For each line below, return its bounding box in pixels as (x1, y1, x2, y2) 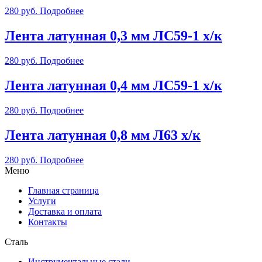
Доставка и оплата (28, 206, 102, 216)
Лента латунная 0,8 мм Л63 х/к (5, 127, 201, 143)
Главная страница (28, 185, 99, 195)
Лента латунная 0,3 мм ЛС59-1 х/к (5, 28, 222, 44)
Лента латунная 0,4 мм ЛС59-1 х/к (5, 78, 222, 93)
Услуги (28, 195, 56, 206)
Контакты (28, 216, 67, 227)
